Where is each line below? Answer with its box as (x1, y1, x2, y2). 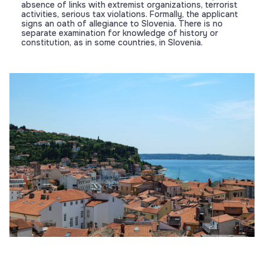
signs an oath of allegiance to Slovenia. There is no (21, 18, 223, 29)
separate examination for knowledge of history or (21, 28, 218, 39)
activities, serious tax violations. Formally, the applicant (21, 9, 238, 20)
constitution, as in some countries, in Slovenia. (21, 37, 203, 48)
